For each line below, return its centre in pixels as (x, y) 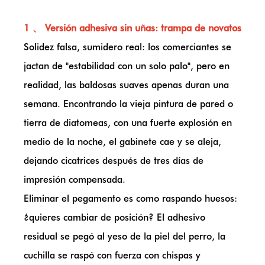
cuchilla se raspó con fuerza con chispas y (112, 255)
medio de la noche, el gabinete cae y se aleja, (122, 142)
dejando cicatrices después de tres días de (114, 161)
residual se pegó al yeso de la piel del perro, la (125, 236)
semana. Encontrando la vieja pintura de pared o (128, 104)
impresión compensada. (75, 180)
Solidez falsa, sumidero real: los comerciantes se (127, 47)
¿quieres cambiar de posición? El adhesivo (114, 217)
